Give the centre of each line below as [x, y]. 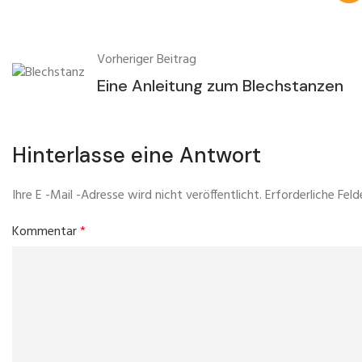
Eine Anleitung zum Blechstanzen [220, 85]
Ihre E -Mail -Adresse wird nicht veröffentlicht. [137, 195]
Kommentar [46, 232]
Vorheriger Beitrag [147, 59]
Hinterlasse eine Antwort [137, 155]
